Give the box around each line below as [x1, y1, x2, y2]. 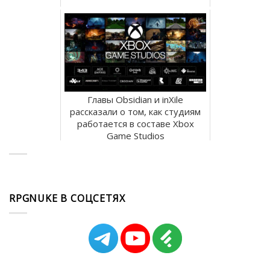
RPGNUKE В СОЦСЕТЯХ [9, 191, 125, 205]
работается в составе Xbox [77, 117, 194, 130]
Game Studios [106, 129, 165, 142]
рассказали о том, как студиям [70, 105, 201, 118]
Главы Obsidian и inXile [87, 93, 183, 105]
